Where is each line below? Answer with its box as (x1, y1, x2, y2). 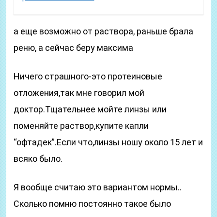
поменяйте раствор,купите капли (14, 121, 149, 131)
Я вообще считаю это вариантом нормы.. (14, 182, 182, 192)
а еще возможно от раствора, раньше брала (14, 26, 194, 36)
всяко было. (14, 154, 63, 164)
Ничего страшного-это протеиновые (14, 71, 163, 81)
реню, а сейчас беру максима (14, 43, 134, 53)
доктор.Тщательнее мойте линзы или (14, 104, 167, 114)
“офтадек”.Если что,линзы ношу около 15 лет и (14, 137, 203, 147)
